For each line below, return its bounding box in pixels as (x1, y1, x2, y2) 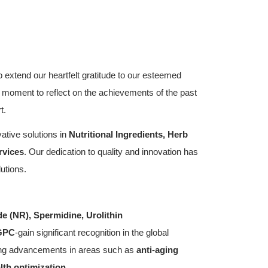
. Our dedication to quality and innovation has (23, 147, 198, 157)
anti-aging (136, 245, 178, 255)
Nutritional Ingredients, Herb (68, 129, 188, 139)
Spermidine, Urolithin (33, 210, 123, 220)
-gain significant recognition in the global (14, 227, 169, 237)
